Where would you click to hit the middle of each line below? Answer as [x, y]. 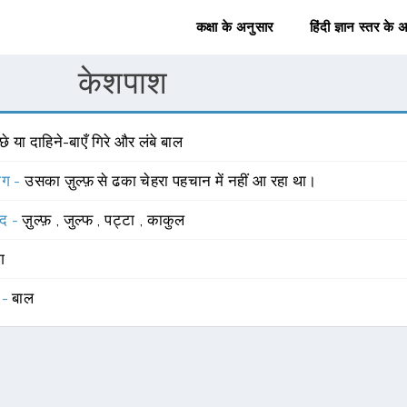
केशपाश [123, 82]
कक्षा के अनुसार [235, 27]
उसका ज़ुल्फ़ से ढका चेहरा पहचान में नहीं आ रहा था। [171, 181]
